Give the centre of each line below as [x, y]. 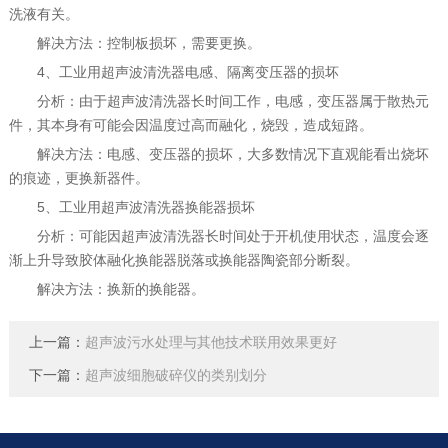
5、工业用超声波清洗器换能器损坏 [131, 207]
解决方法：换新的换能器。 [106, 289]
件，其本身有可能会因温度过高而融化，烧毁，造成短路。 [190, 125]
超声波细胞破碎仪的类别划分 [175, 375]
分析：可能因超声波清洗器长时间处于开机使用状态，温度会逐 [218, 236]
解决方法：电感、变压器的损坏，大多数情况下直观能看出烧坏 [218, 154]
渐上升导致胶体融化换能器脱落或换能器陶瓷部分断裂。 [183, 260]
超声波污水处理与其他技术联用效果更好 [210, 342]
